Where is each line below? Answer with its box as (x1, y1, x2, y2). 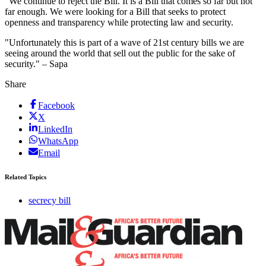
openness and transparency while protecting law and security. (5, 17, 233, 28)
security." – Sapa (5, 59, 68, 69)
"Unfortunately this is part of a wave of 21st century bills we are (5, 37, 244, 48)
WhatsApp (38, 136, 78, 147)
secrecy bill (28, 195, 71, 206)
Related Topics (5, 173, 46, 181)
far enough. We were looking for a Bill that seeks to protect (5, 7, 226, 17)
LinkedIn (38, 124, 72, 135)
